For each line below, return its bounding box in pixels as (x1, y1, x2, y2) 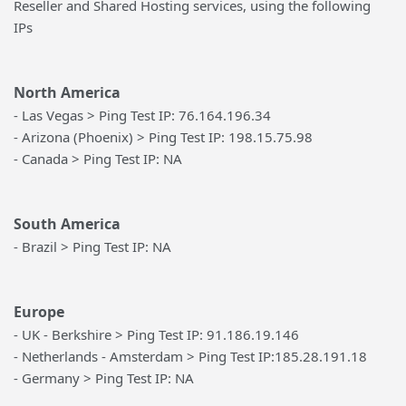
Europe (14, 302, 64, 322)
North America (14, 82, 121, 102)
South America (14, 214, 121, 234)
